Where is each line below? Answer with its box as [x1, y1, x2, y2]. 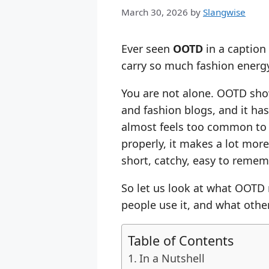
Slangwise [203, 6, 246, 19]
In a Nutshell [139, 250, 205, 265]
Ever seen [121, 41, 173, 56]
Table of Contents [128, 231, 234, 249]
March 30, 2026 [121, 6, 188, 19]
